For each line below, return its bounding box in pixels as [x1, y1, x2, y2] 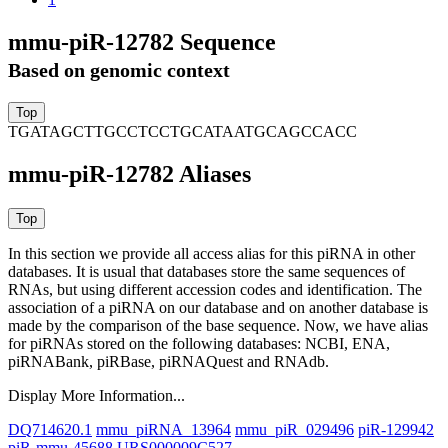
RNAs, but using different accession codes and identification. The [8, 281, 422, 299]
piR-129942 [358, 421, 434, 439]
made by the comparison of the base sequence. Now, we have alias [8, 317, 428, 335]
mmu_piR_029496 [235, 421, 354, 439]
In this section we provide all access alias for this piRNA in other [8, 245, 415, 263]
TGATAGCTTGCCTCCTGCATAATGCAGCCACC [8, 123, 357, 141]
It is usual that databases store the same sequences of [76, 263, 405, 281]
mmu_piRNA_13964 [96, 421, 231, 439]
